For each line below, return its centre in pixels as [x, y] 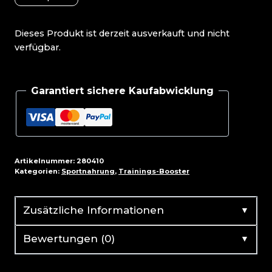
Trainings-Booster [154, 171]
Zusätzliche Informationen [93, 210]
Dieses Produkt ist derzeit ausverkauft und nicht [122, 34]
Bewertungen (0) [69, 238]
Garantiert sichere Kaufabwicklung [122, 90]
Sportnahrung [88, 171]
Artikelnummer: [46, 161]
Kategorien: [38, 171]
